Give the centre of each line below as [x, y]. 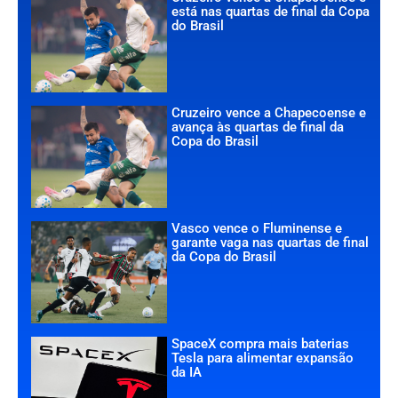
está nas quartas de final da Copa [271, 11]
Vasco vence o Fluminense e [257, 228]
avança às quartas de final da [258, 127]
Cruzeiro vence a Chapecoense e [269, 112]
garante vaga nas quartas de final [271, 242]
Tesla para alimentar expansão [263, 358]
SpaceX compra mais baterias [261, 343]
